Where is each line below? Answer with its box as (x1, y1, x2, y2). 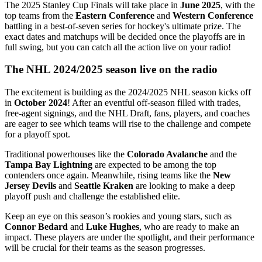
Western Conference (173, 10, 253, 20)
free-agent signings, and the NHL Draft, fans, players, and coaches (5, 108, 250, 118)
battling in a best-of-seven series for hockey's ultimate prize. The (5, 20, 241, 31)
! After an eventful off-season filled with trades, (67, 97, 241, 108)
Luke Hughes (86, 221, 139, 232)
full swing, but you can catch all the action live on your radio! (5, 42, 231, 52)
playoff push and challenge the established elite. (5, 191, 180, 201)
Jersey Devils (5, 180, 56, 191)
